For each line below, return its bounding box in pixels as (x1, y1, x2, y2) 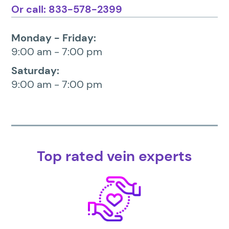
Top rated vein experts (37, 147, 192, 166)
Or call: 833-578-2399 (11, 3, 123, 16)
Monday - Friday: (11, 31, 97, 45)
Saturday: (11, 64, 60, 78)
